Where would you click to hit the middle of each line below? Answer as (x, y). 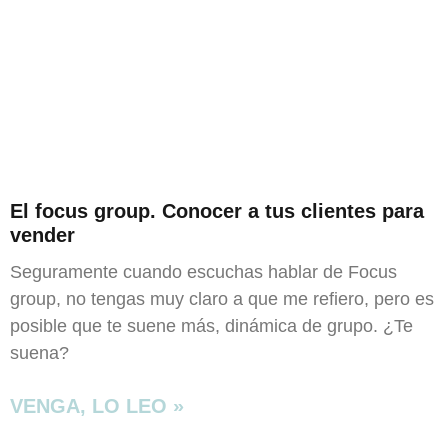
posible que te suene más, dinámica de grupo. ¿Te (211, 326)
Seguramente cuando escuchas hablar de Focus (203, 272)
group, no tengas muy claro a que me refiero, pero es (222, 299)
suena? (39, 353)
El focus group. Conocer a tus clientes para (217, 211)
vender (42, 235)
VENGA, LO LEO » (97, 406)
